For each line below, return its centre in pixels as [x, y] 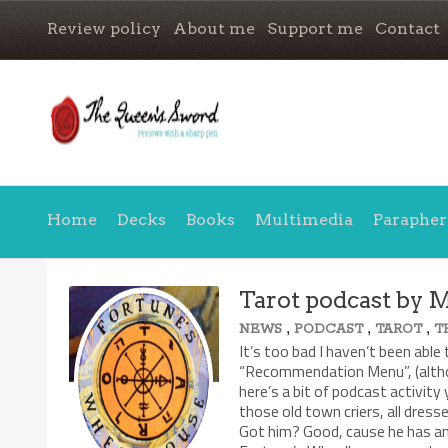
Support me [315, 28]
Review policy [104, 28]
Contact [407, 28]
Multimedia [304, 219]
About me [214, 28]
